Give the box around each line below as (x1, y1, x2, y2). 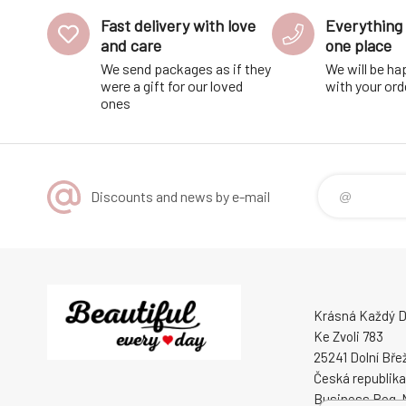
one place (325, 35, 391, 55)
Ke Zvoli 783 (314, 328, 383, 344)
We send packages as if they (101, 60, 271, 77)
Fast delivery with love (101, 15, 256, 35)
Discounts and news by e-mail (91, 188, 270, 205)
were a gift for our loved (101, 77, 243, 94)
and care (101, 35, 161, 55)
